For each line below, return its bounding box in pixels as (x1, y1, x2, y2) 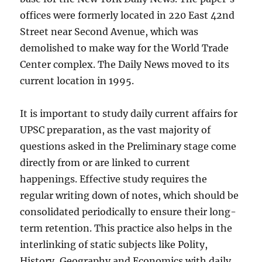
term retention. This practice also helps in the (20, 222, 233, 234)
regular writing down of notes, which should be (20, 189, 239, 201)
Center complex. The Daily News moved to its (20, 58, 230, 70)
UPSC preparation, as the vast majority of (20, 123, 211, 136)
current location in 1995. (20, 74, 135, 87)
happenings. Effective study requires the (20, 173, 208, 185)
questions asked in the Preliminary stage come (20, 140, 237, 152)
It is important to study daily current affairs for (20, 107, 238, 119)
